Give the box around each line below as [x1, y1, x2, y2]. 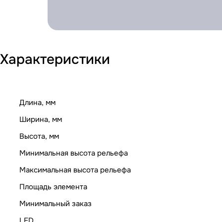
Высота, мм [19, 131, 59, 141]
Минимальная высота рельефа [19, 148, 128, 158]
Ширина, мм [19, 114, 62, 124]
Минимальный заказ [19, 198, 92, 209]
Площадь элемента [19, 181, 87, 192]
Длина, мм [19, 97, 55, 108]
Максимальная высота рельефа [19, 165, 131, 175]
